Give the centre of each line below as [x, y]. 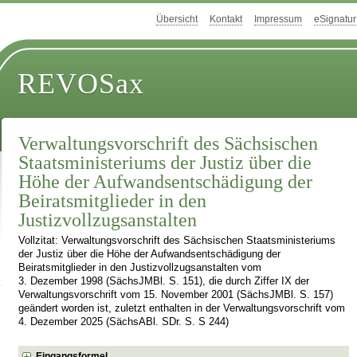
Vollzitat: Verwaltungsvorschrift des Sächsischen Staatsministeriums [177, 241]
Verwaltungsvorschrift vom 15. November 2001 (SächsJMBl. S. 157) [176, 295]
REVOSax [81, 84]
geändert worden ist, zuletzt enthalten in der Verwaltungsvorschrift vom [182, 309]
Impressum [278, 20]
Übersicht [177, 20]
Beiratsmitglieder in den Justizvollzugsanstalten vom [140, 268]
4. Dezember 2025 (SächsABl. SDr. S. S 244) [124, 322]
